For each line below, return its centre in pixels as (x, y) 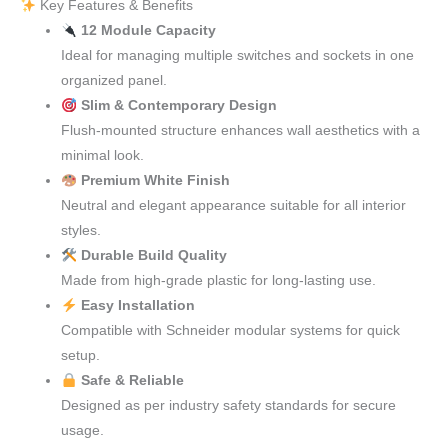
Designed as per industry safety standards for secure (229, 406)
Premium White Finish (155, 181)
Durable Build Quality (153, 256)
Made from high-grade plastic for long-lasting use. (219, 281)
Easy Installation (137, 306)
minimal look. (103, 156)
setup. (81, 356)
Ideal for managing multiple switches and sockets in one (238, 56)
